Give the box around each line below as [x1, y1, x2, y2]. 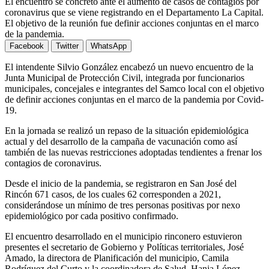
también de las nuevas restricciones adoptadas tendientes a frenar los [5, 147, 262, 157]
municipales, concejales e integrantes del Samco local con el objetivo [5, 83, 264, 94]
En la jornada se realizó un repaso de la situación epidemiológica [5, 125, 249, 136]
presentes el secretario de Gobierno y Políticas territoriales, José [5, 241, 244, 252]
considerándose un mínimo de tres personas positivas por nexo [5, 199, 240, 210]
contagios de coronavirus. [5, 157, 101, 168]
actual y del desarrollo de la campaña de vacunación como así [5, 136, 237, 147]
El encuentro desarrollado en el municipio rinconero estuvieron [5, 231, 242, 241]
